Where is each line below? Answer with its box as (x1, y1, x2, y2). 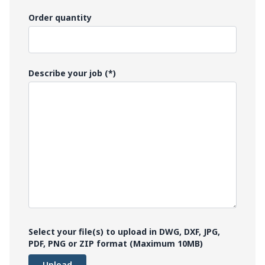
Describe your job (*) (28, 67, 116, 79)
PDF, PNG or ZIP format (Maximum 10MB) (28, 238, 203, 249)
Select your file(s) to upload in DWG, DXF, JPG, (28, 226, 220, 237)
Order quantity (28, 12, 92, 23)
